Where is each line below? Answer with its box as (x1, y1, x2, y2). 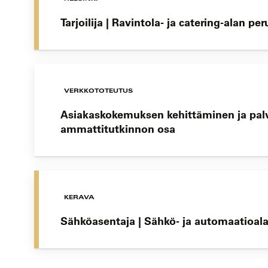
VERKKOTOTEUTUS (64, 87, 133, 95)
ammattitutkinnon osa (60, 121, 175, 136)
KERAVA (64, 193, 95, 201)
